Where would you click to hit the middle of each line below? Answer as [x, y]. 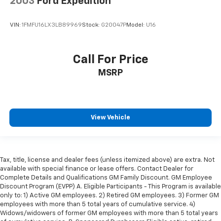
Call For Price [110, 59]
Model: [136, 25]
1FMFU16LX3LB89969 [52, 25]
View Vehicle [110, 118]
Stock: [92, 25]
